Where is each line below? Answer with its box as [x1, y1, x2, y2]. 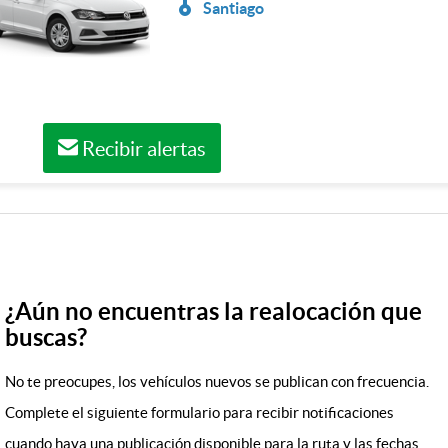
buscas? [5, 324, 87, 351]
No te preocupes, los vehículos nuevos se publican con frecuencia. [5, 373, 429, 390]
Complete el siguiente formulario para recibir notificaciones [5, 404, 394, 421]
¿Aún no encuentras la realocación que [5, 298, 422, 325]
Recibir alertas [77, 138, 206, 160]
